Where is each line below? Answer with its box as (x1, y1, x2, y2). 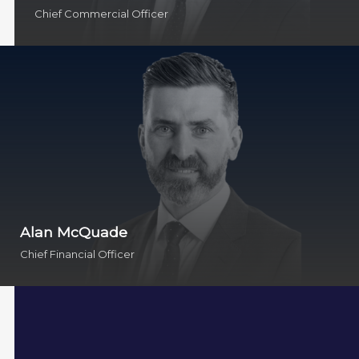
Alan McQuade (20, 223, 127, 240)
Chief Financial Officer (20, 247, 135, 260)
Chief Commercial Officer (34, 6, 168, 20)
